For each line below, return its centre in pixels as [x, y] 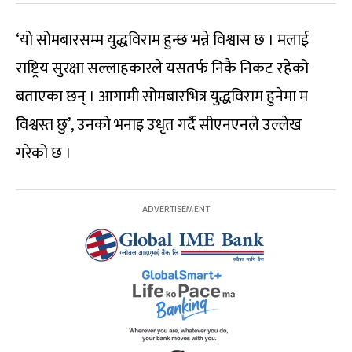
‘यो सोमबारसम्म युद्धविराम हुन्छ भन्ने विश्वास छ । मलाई [162, 40]
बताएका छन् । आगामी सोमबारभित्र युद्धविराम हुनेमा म [162, 96]
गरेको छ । [44, 153]
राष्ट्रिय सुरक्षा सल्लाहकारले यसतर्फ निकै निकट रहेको [162, 68]
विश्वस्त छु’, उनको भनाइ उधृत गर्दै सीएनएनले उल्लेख [159, 125]
